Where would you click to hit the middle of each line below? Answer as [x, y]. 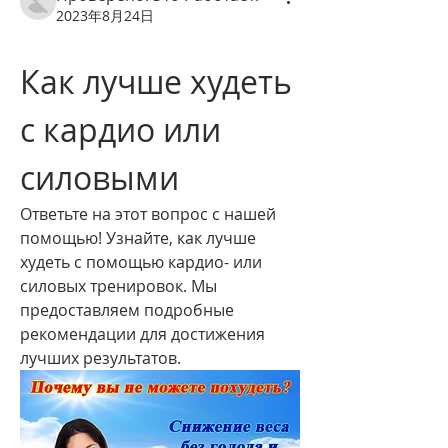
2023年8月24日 [105, 15]
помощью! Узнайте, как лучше [138, 238]
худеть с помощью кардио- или [141, 262]
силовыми [99, 177]
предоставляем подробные [127, 310]
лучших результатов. [100, 358]
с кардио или [120, 129]
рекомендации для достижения [142, 334]
